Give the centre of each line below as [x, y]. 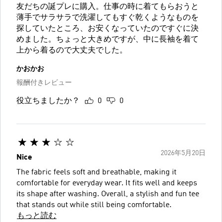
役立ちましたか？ [48, 101]
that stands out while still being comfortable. [94, 205]
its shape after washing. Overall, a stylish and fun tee [108, 194]
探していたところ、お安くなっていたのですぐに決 [108, 29]
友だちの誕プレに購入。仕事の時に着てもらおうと [108, 7]
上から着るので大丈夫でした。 [72, 51]
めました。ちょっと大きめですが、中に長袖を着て [108, 40]
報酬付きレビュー [44, 83]
